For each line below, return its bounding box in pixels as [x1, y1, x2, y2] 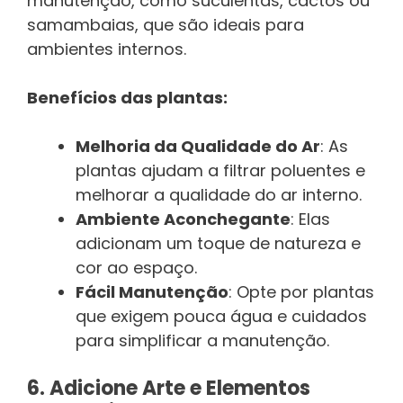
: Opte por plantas [228, 281, 374, 304]
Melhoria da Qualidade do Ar [76, 135, 320, 158]
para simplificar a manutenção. [76, 329, 329, 353]
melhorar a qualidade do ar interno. [76, 184, 362, 207]
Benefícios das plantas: [27, 86, 228, 110]
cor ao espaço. [76, 256, 197, 280]
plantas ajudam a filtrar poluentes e [76, 159, 365, 183]
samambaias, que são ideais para [27, 13, 304, 37]
